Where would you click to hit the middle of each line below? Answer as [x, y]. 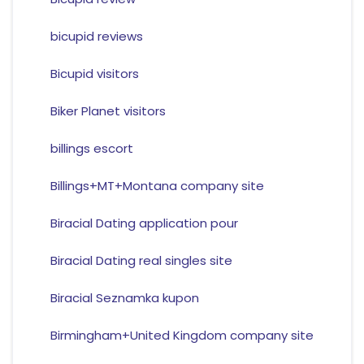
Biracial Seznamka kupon [124, 298]
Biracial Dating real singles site [141, 261]
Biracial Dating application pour [144, 223]
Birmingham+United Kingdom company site [182, 336]
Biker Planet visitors [108, 111]
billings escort [91, 149]
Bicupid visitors [94, 74]
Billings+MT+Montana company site [157, 186]
